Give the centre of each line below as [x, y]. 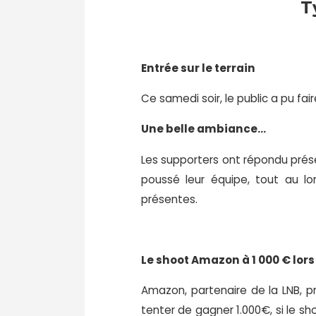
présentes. [169, 199]
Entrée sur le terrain [198, 68]
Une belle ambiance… [203, 129]
